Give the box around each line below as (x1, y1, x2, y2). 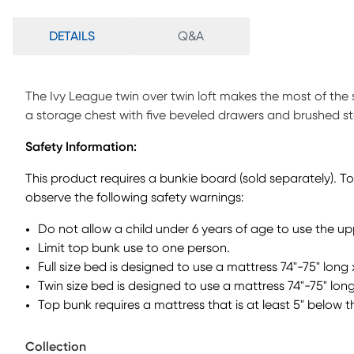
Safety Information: (25, 141, 137, 153)
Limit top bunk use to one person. (38, 242, 230, 254)
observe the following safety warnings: (25, 191, 244, 204)
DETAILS (49, 30, 95, 43)
